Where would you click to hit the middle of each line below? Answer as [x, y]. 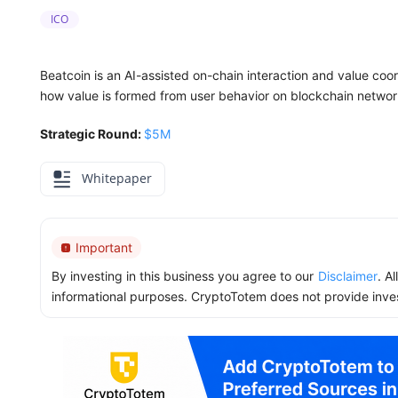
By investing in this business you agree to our [183, 276]
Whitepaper [115, 178]
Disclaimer [348, 276]
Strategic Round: [92, 134]
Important [104, 248]
